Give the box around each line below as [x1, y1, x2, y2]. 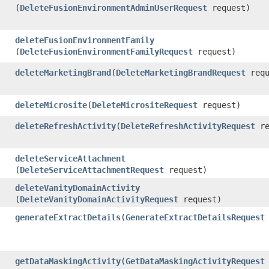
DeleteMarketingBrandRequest [116, 67, 246, 77]
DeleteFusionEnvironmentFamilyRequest [20, 46, 193, 56]
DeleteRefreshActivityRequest [121, 121, 255, 131]
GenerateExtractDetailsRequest [125, 212, 265, 222]
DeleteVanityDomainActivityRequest [20, 194, 178, 204]
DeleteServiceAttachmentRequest [20, 165, 164, 175]
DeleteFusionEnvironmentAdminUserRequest [20, 2, 207, 13]
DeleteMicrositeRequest [92, 100, 198, 110]
